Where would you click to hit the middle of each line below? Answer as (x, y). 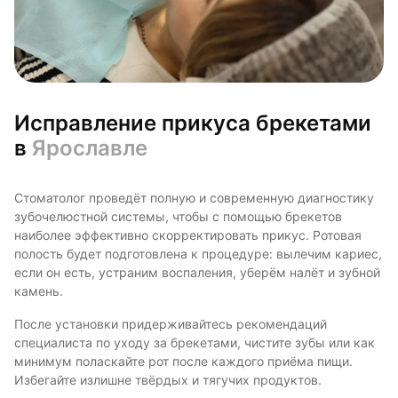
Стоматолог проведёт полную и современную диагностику (194, 199)
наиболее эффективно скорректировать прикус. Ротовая (188, 236)
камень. (39, 292)
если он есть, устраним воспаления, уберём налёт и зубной (197, 273)
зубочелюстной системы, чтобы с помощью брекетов (178, 217)
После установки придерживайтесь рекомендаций (171, 325)
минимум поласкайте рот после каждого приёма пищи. (183, 362)
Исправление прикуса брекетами (193, 123)
